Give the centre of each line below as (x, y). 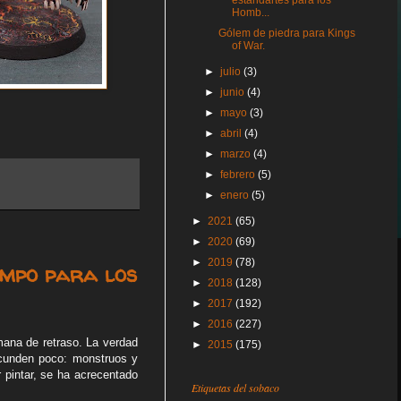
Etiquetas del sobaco (235, 388)
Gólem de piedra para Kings (286, 33)
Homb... (250, 13)
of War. (248, 46)
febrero (239, 175)
